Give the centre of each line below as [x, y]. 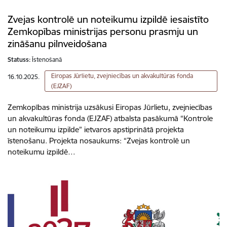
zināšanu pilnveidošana [57, 43]
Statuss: [19, 59]
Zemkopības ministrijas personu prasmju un [103, 31]
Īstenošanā [47, 59]
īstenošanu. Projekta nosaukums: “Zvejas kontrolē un [99, 140]
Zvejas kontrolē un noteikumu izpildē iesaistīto [108, 19]
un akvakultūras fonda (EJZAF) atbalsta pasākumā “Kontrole [110, 118]
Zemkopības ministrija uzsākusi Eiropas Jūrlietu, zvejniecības [110, 107]
